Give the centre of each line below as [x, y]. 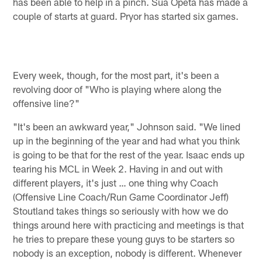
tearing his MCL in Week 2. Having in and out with [118, 168]
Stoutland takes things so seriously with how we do [121, 210]
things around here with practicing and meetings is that [129, 224]
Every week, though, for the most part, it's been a [116, 75]
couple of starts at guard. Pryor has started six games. [126, 16]
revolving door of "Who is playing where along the [118, 89]
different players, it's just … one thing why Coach [116, 182]
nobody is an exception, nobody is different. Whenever [127, 252]
